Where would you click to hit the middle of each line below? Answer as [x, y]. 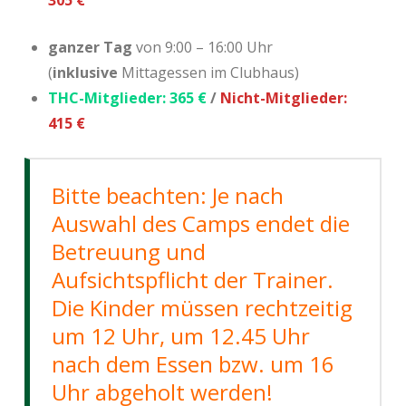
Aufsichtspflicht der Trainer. [192, 280]
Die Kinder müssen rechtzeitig [202, 308]
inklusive [86, 72]
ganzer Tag [91, 47]
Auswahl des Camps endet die [200, 223]
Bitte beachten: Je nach [167, 195]
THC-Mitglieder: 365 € [128, 98]
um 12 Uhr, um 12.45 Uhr [180, 336]
